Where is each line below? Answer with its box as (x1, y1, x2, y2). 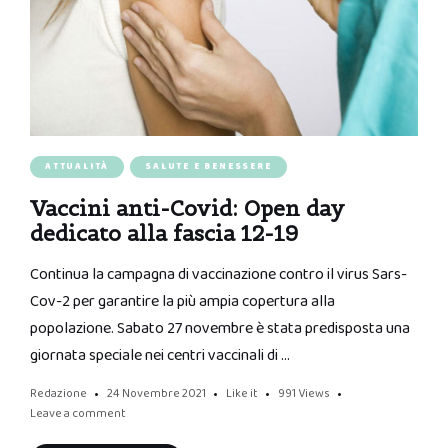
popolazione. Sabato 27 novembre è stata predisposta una (30, 315, 410, 341)
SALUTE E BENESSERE (145, 158, 272, 174)
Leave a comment (30, 403, 126, 423)
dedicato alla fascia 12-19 (30, 219, 298, 247)
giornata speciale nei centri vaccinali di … (30, 342, 290, 368)
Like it (226, 383, 258, 403)
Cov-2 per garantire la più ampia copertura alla (30, 288, 335, 314)
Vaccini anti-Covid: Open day (30, 194, 345, 222)
